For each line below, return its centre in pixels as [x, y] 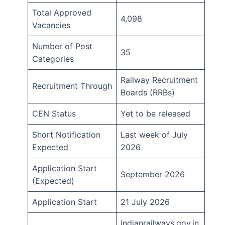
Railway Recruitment [159, 80]
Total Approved [62, 12]
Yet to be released [155, 113]
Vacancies [51, 25]
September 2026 [153, 174]
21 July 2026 [145, 202]
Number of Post [62, 46]
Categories [53, 59]
